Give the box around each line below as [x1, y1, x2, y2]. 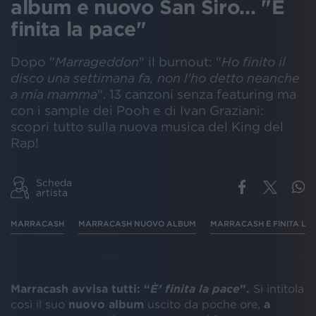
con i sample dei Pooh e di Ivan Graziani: [11, 103, 264, 118]
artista [36, 186, 68, 198]
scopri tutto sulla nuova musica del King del [11, 119, 284, 134]
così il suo [11, 297, 68, 310]
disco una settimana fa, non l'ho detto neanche [11, 71, 300, 85]
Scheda [36, 176, 72, 188]
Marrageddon [55, 54, 139, 69]
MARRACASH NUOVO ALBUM [78, 219, 196, 228]
